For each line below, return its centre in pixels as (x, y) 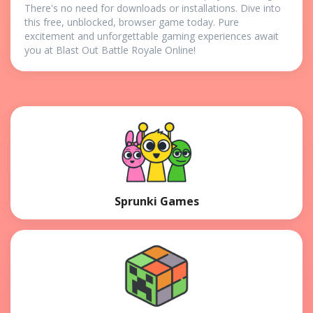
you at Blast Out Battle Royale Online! (110, 50)
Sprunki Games (156, 201)
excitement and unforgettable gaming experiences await (152, 36)
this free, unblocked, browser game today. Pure (132, 22)
